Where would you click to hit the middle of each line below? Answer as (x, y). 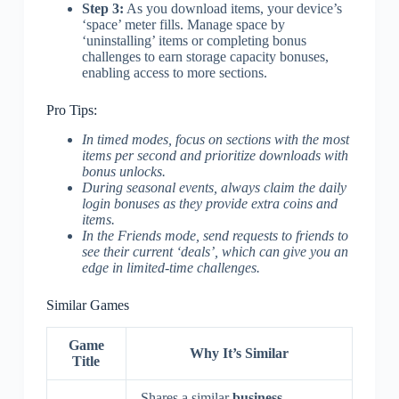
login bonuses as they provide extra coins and (209, 204)
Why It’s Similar (239, 353)
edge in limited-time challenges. (171, 268)
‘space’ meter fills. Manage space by (183, 25)
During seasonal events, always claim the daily (214, 188)
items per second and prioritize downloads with (215, 156)
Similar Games (87, 305)
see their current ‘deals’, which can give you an (215, 252)
